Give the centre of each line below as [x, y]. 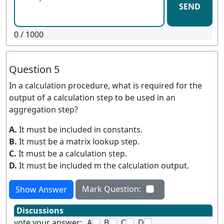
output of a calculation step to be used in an [92, 97]
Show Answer [41, 189]
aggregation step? [43, 109]
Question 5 [34, 69]
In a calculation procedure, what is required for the [105, 85]
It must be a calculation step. [73, 153]
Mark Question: [111, 189]
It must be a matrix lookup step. [79, 141]
